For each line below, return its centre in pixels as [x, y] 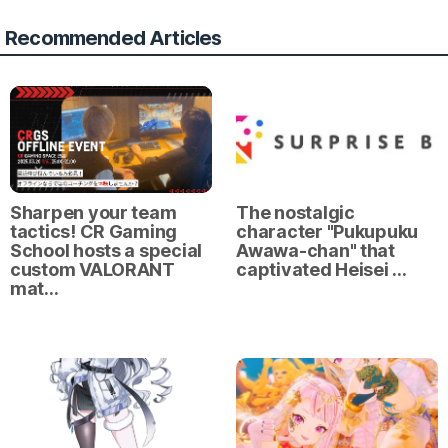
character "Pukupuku [327, 231]
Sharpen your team [93, 212]
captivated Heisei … [322, 269]
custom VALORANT [92, 269]
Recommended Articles [113, 37]
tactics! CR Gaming [94, 231]
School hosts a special [106, 250]
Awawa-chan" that [315, 250]
